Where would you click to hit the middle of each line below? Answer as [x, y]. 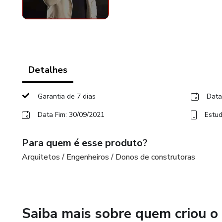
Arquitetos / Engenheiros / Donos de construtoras [109, 157]
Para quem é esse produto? [85, 143]
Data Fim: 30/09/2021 [71, 115]
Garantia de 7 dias [67, 96]
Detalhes [48, 70]
